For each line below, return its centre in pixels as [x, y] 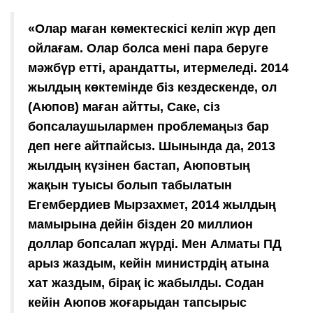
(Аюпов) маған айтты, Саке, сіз [124, 107]
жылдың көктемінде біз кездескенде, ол [152, 87]
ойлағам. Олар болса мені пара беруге [148, 48]
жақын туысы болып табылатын [130, 185]
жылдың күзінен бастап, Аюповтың [139, 165]
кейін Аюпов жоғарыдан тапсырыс [137, 302]
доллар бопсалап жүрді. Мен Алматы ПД [155, 243]
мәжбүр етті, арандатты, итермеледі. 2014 [158, 67]
